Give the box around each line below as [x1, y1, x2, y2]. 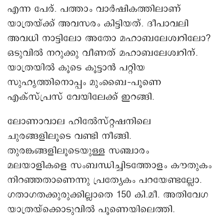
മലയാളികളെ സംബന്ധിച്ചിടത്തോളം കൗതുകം [7, 158, 212, 172]
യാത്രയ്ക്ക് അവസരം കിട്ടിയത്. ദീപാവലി [7, 17, 189, 30]
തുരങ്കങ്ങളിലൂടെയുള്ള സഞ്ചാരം [7, 144, 149, 157]
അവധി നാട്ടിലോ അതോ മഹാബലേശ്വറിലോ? [7, 31, 211, 45]
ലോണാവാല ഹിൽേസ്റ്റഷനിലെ [7, 114, 151, 128]
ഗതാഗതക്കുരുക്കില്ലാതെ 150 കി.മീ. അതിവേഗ [7, 188, 208, 201]
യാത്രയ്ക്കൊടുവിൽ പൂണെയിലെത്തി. [7, 202, 175, 216]
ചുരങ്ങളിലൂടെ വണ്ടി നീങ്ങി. [7, 129, 131, 143]
